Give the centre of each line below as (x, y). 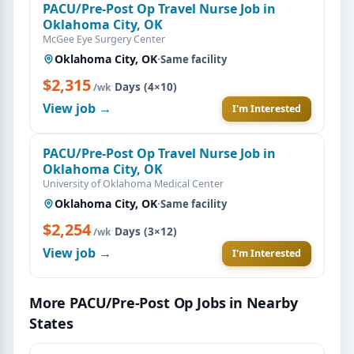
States (51, 323)
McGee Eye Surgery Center (104, 39)
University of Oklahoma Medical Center (133, 183)
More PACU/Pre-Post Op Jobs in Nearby (164, 302)
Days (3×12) (146, 231)
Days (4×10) (146, 87)
